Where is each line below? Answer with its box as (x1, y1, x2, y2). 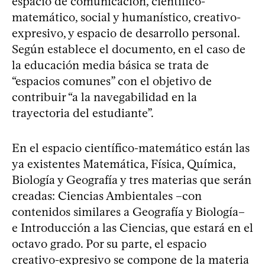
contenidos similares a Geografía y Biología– (12, 205, 245, 219)
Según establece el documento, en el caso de (12, 42, 245, 57)
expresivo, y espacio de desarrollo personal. (12, 26, 240, 41)
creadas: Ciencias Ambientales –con (12, 189, 202, 203)
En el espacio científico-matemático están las (12, 141, 250, 156)
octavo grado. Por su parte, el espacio (12, 237, 206, 251)
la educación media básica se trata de (12, 58, 209, 73)
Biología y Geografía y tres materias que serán (12, 173, 251, 188)
